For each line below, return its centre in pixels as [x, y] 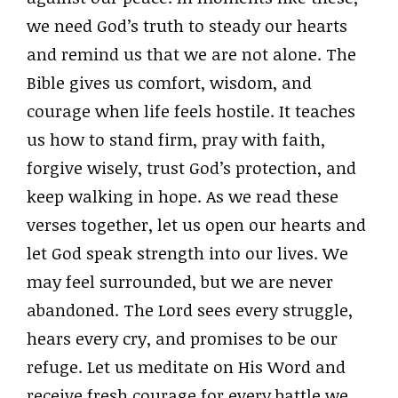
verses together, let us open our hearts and [196, 224]
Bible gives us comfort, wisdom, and [169, 82]
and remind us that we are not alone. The [191, 54]
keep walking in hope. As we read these [183, 196]
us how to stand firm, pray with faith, [176, 139]
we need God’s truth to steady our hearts [187, 25]
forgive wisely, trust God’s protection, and [191, 167]
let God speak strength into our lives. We [187, 253]
